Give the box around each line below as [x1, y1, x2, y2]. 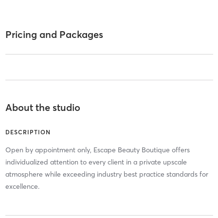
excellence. [5, 182, 39, 191]
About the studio [5, 101, 80, 114]
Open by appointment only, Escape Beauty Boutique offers [5, 145, 190, 155]
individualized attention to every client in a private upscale [5, 158, 187, 167]
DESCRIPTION [5, 128, 51, 136]
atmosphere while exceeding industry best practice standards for [5, 170, 208, 179]
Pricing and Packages [5, 28, 103, 41]
